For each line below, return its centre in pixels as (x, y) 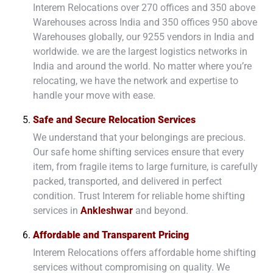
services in (57, 210)
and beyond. (162, 210)
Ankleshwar (107, 210)
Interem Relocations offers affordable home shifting (144, 252)
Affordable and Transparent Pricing (111, 235)
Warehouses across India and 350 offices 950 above (145, 22)
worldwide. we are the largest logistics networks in (140, 51)
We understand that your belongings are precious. (139, 137)
